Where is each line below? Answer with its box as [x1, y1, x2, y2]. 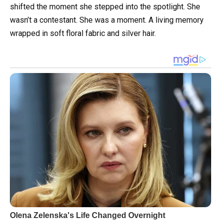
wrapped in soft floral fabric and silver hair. [10, 29, 156, 38]
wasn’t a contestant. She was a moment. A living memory [10, 15, 204, 25]
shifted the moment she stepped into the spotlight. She [10, 2, 200, 11]
